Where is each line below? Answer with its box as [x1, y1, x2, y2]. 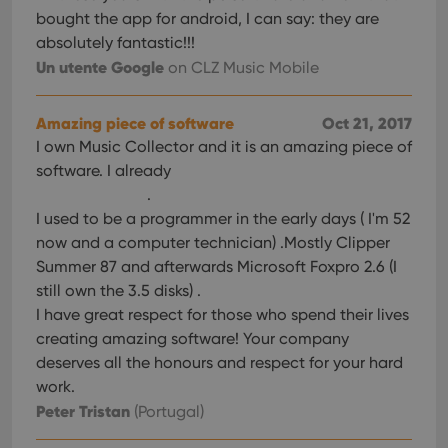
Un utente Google [36, 57, 164, 77]
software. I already [36, 161, 175, 180]
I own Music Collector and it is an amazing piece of [36, 137, 412, 156]
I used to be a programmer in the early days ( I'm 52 [36, 209, 410, 228]
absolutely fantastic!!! [36, 33, 195, 52]
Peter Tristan [36, 401, 130, 421]
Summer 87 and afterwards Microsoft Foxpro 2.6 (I [36, 257, 397, 276]
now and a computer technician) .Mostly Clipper [36, 233, 390, 252]
